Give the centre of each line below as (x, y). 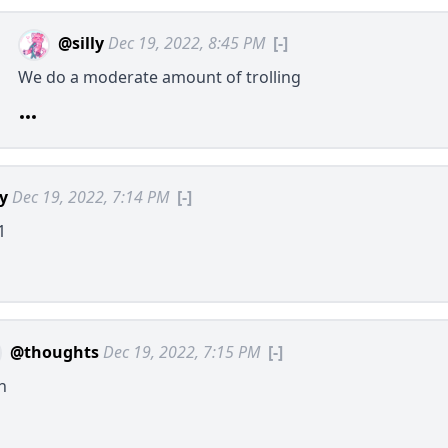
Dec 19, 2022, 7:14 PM (90, 197)
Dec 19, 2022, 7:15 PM (181, 351)
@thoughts (54, 351)
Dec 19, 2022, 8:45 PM (186, 43)
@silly (81, 43)
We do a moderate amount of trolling (159, 77)
